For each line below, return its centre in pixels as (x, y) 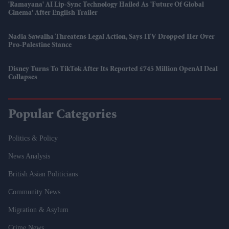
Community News (34, 192)
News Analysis (29, 156)
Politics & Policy (33, 138)
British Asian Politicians (43, 174)
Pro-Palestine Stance (40, 45)
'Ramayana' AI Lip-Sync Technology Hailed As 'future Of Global (106, 5)
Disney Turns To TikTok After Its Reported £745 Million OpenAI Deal (113, 69)
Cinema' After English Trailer (53, 13)
